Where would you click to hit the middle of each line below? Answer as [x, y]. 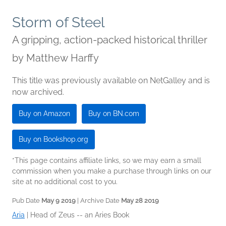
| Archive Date [98, 201]
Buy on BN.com [114, 114]
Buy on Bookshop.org [53, 139]
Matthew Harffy [63, 58]
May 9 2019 [59, 201]
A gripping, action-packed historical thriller [110, 40]
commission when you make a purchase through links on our [112, 171]
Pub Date [27, 201]
